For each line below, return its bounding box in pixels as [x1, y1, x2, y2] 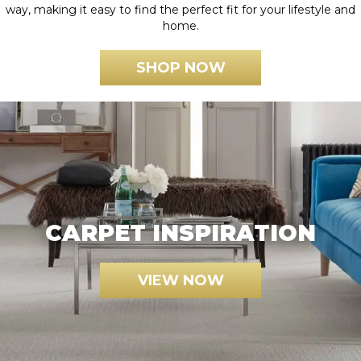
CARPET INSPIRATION [45, 218, 316, 247]
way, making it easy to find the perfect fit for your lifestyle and [6, 2, 355, 17]
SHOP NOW [135, 59, 226, 77]
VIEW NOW [137, 271, 224, 289]
